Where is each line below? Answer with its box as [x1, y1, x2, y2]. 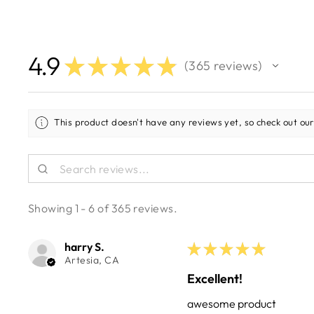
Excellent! [186, 271, 243, 287]
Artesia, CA [64, 254, 119, 267]
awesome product [186, 296, 276, 311]
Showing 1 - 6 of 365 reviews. [28, 201, 178, 216]
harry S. [64, 240, 104, 254]
